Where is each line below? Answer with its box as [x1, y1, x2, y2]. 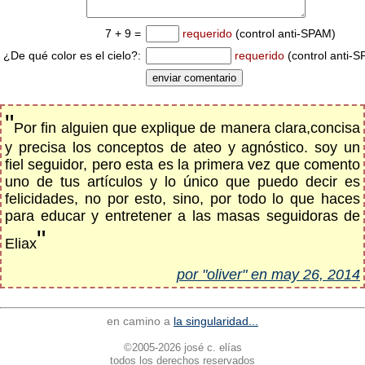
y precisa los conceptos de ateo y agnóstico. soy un [5, 139, 360, 156]
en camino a [107, 314, 174, 328]
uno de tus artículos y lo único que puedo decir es [5, 174, 360, 190]
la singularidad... [174, 314, 258, 328]
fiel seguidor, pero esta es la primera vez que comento [5, 156, 360, 173]
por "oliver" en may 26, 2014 [177, 266, 360, 283]
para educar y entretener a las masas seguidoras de [5, 208, 360, 224]
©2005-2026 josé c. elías [123, 341, 242, 354]
